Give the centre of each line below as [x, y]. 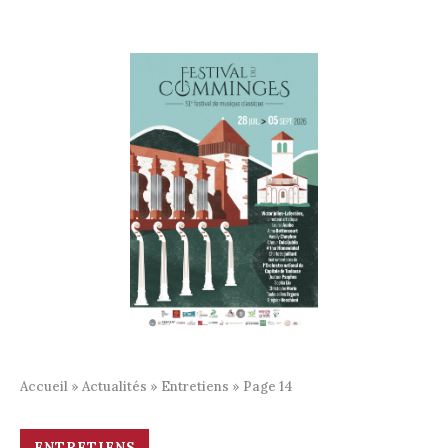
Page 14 [267, 386]
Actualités [114, 386]
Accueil [44, 386]
